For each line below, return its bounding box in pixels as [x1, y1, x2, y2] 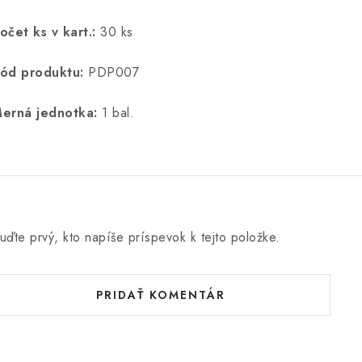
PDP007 [88, 63, 139, 82]
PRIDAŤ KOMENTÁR [96, 287, 225, 303]
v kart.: [47, 23, 100, 41]
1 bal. [102, 103, 152, 122]
